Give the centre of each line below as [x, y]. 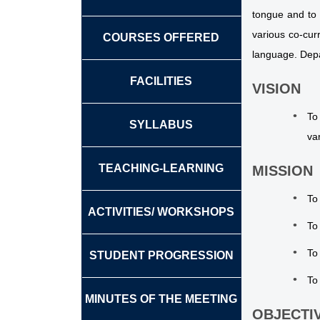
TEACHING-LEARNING [161, 168]
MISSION [282, 170]
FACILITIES [161, 81]
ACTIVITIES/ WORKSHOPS [161, 211]
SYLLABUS [161, 124]
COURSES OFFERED [161, 37]
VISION [276, 88]
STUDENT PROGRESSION [161, 255]
